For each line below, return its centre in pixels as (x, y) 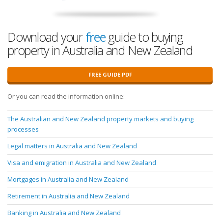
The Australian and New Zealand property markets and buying (100, 119)
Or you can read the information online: (66, 96)
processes (23, 129)
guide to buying (144, 37)
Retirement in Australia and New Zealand (69, 196)
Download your (46, 37)
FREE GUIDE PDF (110, 74)
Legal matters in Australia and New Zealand (72, 146)
